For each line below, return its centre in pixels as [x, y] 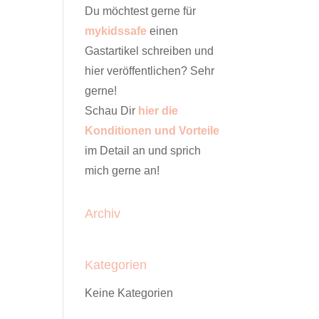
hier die [158, 111]
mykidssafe [116, 31]
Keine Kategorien [129, 293]
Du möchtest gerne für [141, 11]
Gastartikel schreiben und [150, 51]
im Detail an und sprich [143, 151]
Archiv [103, 214]
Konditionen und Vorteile [152, 131]
